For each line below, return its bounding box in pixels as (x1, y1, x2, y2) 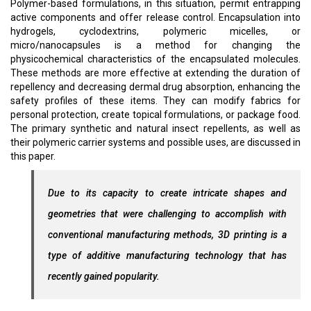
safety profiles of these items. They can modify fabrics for (10, 95, 301, 106)
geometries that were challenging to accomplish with (48, 208, 287, 219)
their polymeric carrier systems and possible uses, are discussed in (10, 137, 301, 148)
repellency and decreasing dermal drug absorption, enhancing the (10, 81, 301, 92)
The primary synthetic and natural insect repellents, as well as (10, 123, 301, 134)
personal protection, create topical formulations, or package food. (10, 109, 301, 120)
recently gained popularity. (48, 271, 160, 282)
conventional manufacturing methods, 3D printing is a (48, 229, 287, 240)
